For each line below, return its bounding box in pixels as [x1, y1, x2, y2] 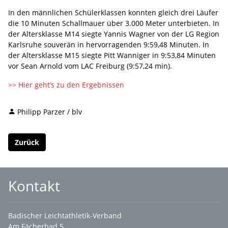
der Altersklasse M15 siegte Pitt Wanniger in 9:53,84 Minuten [8, 50, 216, 60]
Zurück [15, 137, 39, 147]
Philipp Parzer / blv [17, 106, 82, 117]
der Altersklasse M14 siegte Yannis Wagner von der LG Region [8, 28, 219, 39]
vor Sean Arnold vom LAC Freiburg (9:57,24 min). [8, 61, 172, 71]
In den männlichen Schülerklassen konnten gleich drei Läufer [8, 7, 218, 17]
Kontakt [8, 176, 60, 195]
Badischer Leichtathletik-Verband [8, 211, 122, 220]
